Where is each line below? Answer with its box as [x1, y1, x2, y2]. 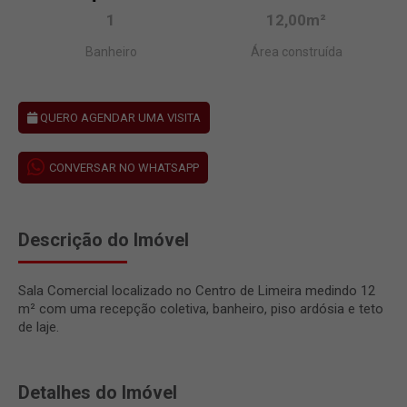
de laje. [18, 318, 59, 335]
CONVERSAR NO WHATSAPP [49, 160, 199, 174]
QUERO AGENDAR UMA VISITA [37, 110, 201, 124]
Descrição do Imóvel [18, 228, 189, 251]
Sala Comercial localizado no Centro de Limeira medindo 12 [18, 282, 375, 299]
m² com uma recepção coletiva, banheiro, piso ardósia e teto [18, 300, 383, 317]
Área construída [250, 44, 342, 59]
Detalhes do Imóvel [18, 381, 177, 403]
